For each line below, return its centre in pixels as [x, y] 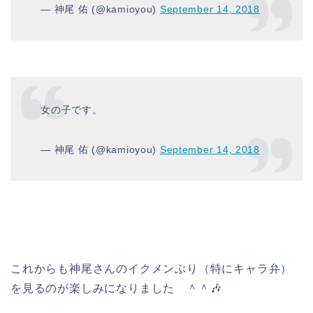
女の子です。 [72, 109]
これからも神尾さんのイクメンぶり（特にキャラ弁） [152, 268]
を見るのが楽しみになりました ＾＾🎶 [116, 288]
